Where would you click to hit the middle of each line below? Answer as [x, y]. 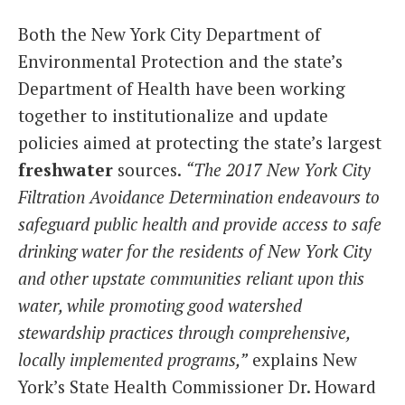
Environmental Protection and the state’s [180, 61]
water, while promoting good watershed [160, 306]
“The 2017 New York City [278, 170]
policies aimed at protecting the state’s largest [200, 143]
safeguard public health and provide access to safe [200, 224]
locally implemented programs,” [133, 360]
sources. [149, 170]
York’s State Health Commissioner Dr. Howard [197, 387]
